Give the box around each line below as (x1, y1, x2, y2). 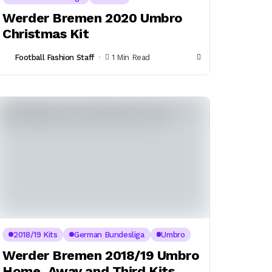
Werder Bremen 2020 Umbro (2, 10, 183, 26)
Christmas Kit (2, 26, 89, 42)
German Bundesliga (74, 229, 144, 239)
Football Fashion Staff (15, 52, 94, 62)
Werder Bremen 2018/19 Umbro (2, 247, 200, 263)
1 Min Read (111, 52, 150, 62)
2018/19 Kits (13, 229, 58, 239)
